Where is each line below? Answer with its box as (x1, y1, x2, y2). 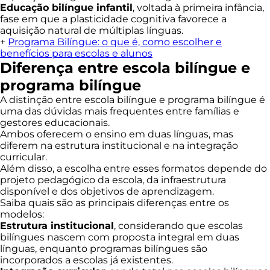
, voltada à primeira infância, (133, 2, 264, 13)
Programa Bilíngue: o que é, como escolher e (8, 36, 222, 48)
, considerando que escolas (114, 220, 243, 231)
